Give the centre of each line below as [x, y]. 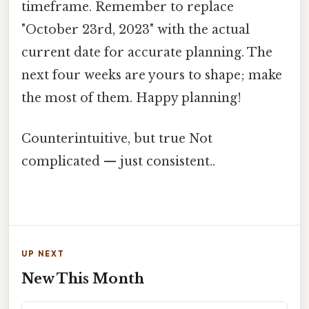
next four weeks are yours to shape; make [152, 76]
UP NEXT [43, 253]
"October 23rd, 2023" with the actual [136, 30]
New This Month [83, 278]
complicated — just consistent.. [118, 162]
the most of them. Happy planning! [131, 98]
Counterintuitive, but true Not [117, 139]
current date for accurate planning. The [147, 53]
